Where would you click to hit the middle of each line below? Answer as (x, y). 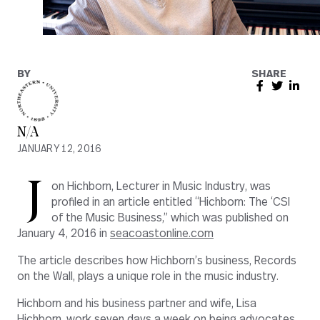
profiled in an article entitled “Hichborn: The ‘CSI (171, 202)
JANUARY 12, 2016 (60, 149)
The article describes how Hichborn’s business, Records (157, 261)
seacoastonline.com (162, 234)
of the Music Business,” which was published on (170, 218)
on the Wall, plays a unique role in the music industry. (148, 277)
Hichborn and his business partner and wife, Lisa (137, 304)
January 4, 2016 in (64, 234)
